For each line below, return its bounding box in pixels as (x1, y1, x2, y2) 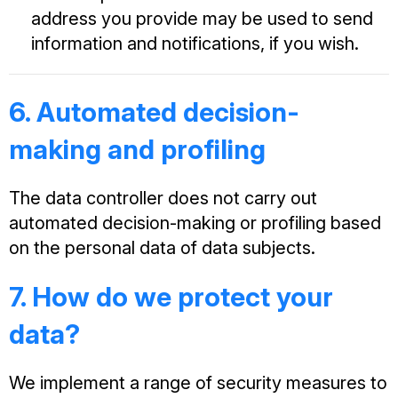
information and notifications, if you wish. (31, 33, 359, 54)
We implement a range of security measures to (9, 372, 387, 394)
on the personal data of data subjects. (9, 237, 315, 259)
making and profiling (9, 133, 266, 165)
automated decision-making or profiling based (9, 212, 381, 234)
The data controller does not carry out (9, 187, 317, 209)
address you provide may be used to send (31, 8, 373, 29)
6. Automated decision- (9, 96, 299, 128)
